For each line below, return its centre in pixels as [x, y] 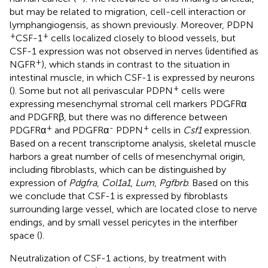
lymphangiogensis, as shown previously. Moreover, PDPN [132, 25]
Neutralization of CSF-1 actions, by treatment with [118, 258]
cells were [202, 90]
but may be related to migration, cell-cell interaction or [128, 11]
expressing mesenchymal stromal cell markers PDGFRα [128, 103]
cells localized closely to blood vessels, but [142, 38]
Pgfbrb [173, 182]
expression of [39, 182]
